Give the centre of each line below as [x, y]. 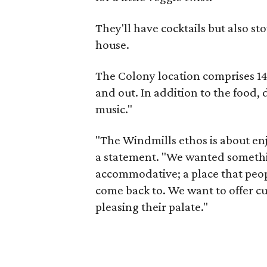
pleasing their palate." [152, 207]
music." [114, 109]
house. [112, 44]
